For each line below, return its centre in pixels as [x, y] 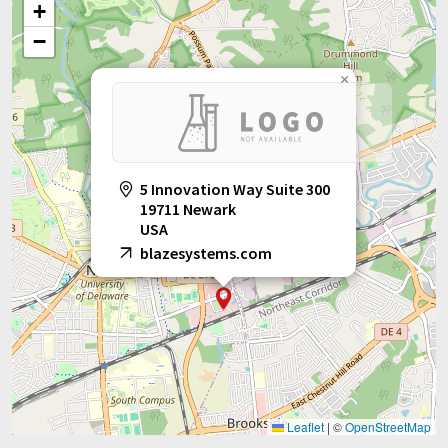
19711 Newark [188, 209]
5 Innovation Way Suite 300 [235, 189]
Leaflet [304, 427]
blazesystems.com [206, 253]
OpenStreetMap [388, 427]
